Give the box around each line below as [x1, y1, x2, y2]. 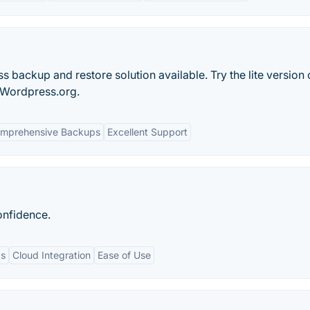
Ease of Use [98, 249, 151, 261]
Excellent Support [107, 126, 188, 138]
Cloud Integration [12, 249, 91, 261]
